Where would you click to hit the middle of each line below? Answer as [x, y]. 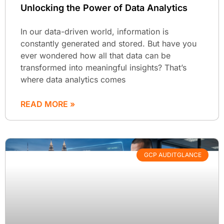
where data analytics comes [73, 79]
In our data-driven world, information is [94, 31]
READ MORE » [48, 104]
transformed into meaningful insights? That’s [103, 67]
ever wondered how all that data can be [95, 55]
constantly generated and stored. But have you [108, 43]
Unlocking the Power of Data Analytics [104, 7]
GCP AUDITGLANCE [172, 155]
